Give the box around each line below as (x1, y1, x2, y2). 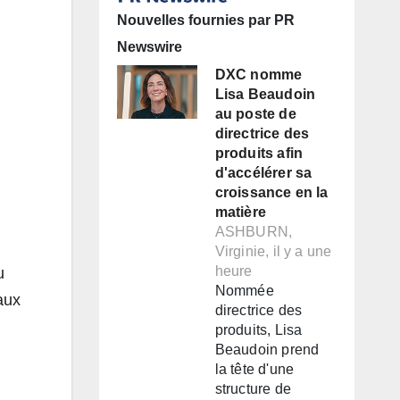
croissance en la (214, 185, 329, 201)
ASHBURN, (214, 224, 293, 240)
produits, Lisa (214, 322, 303, 338)
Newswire (116, 39, 182, 55)
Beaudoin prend (214, 342, 320, 358)
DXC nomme (214, 67, 303, 83)
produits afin (214, 146, 304, 162)
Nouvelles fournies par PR (116, 12, 295, 29)
